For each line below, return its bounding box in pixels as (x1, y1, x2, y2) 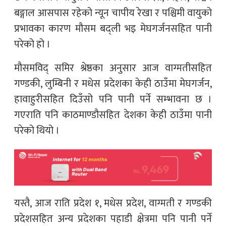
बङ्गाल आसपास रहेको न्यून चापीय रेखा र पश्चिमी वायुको (14, 4, 212, 22)
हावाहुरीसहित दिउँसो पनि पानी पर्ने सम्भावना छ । (14, 90, 212, 108)
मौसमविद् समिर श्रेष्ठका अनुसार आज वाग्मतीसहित (14, 59, 212, 77)
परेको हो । (14, 35, 50, 53)
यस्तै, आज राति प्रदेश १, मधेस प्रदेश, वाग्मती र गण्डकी (14, 195, 212, 212)
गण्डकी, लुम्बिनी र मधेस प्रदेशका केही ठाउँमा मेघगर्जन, (14, 75, 212, 92)
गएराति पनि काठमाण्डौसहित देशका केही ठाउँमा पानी (14, 106, 212, 124)
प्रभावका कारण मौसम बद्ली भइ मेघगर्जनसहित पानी (14, 20, 212, 37)
